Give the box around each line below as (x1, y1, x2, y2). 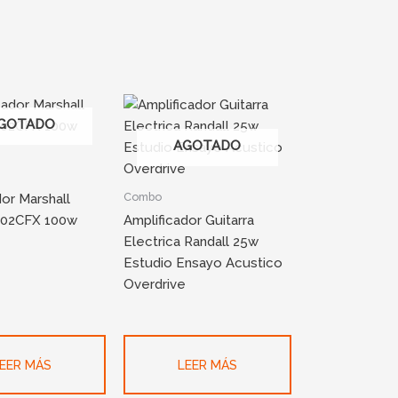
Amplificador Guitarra (123, 212, 254, 228)
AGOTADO (173, 138, 242, 155)
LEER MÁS (177, 357, 237, 372)
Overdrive (123, 276, 186, 292)
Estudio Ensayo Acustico (123, 255, 283, 271)
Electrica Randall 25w (123, 234, 259, 250)
